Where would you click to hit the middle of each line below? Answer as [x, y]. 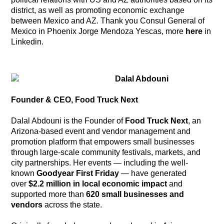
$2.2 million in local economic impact [98, 183]
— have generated [153, 173]
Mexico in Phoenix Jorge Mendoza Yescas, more [98, 31]
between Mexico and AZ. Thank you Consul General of [108, 20]
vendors [27, 204]
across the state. [72, 204]
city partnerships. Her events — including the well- [100, 162]
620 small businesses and [135, 194]
